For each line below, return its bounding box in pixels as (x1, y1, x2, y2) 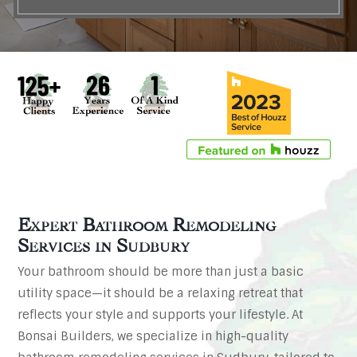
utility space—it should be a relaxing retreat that (18, 285, 304, 302)
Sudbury (112, 238, 190, 248)
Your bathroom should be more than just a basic (18, 264, 304, 280)
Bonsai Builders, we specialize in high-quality (18, 328, 289, 345)
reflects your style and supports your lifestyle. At (18, 307, 304, 324)
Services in (18, 238, 112, 248)
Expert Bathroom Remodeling (18, 218, 277, 227)
